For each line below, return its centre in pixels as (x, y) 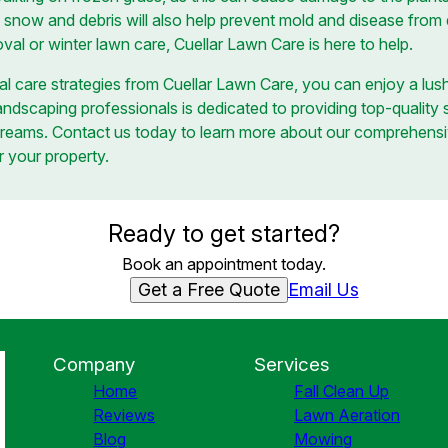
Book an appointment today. (224, 264)
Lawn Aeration (346, 415)
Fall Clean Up (341, 391)
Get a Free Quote (208, 289)
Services (291, 364)
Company (94, 364)
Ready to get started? (224, 233)
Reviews (124, 415)
